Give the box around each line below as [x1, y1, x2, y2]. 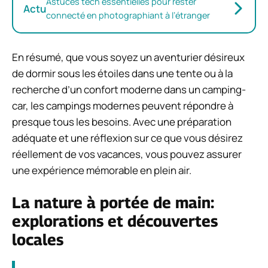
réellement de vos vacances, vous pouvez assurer [12, 147, 242, 161]
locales [12, 230, 63, 249]
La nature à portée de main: [12, 193, 214, 212]
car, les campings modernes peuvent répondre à [12, 98, 233, 112]
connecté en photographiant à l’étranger [46, 10, 210, 22]
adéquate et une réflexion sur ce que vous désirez [12, 130, 243, 145]
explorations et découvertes [12, 212, 218, 231]
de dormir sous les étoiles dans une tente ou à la [12, 66, 233, 80]
